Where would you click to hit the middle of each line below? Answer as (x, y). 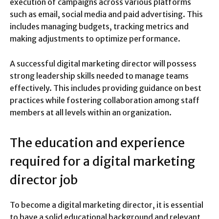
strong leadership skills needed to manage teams (99, 76)
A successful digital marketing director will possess (103, 63)
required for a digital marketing (102, 161)
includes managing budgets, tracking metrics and (99, 26)
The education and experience (97, 142)
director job (44, 180)
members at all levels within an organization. (91, 112)
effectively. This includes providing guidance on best (106, 88)
